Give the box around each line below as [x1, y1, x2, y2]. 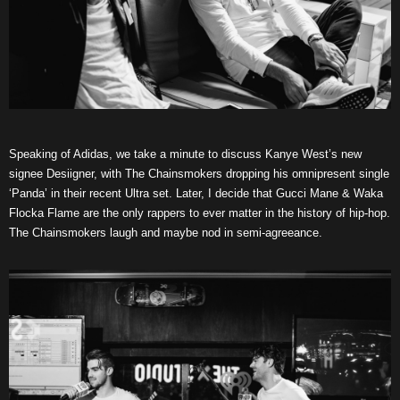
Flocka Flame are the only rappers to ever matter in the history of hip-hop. [9, 206, 390, 221]
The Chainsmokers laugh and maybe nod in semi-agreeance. [9, 226, 322, 240]
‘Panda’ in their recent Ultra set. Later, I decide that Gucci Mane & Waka [9, 187, 383, 201]
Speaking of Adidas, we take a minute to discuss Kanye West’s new [9, 147, 362, 162]
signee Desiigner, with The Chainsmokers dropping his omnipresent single [9, 167, 389, 181]
